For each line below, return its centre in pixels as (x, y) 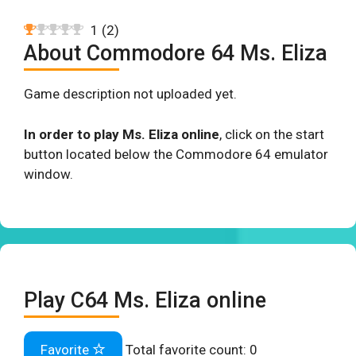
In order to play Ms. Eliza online (122, 134)
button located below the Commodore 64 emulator (176, 154)
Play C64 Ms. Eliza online (145, 300)
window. (48, 174)
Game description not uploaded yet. (130, 94)
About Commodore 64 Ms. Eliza (176, 53)
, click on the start (272, 134)
